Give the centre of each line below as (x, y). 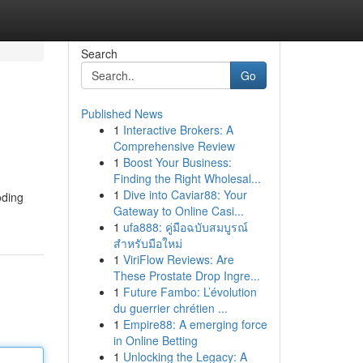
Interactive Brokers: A (178, 130)
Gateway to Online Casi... (178, 211)
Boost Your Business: (177, 162)
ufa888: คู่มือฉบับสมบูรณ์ (185, 227)
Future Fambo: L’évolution (190, 292)
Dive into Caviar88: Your (185, 194)
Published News (122, 113)
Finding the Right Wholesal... (187, 178)
